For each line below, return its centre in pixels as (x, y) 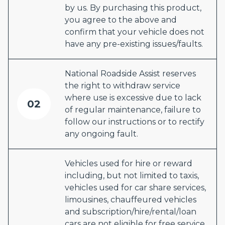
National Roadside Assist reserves (130, 74)
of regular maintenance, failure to (133, 110)
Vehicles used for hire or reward (129, 163)
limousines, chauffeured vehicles (131, 200)
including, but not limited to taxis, (132, 176)
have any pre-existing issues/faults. (134, 44)
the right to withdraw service (123, 86)
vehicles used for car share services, (135, 188)
